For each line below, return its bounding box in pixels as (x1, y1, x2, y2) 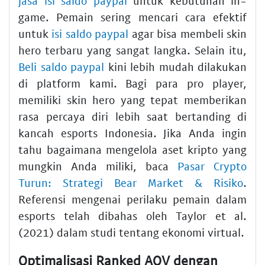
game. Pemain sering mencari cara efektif (18, 9, 247, 24)
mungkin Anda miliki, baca (18, 159, 177, 173)
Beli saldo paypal (18, 59, 104, 73)
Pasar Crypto (177, 159, 247, 173)
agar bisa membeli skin (128, 26, 247, 40)
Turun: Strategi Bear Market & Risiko (18, 175, 243, 189)
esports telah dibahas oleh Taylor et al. (18, 208, 247, 222)
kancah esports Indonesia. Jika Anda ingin (18, 125, 247, 140)
